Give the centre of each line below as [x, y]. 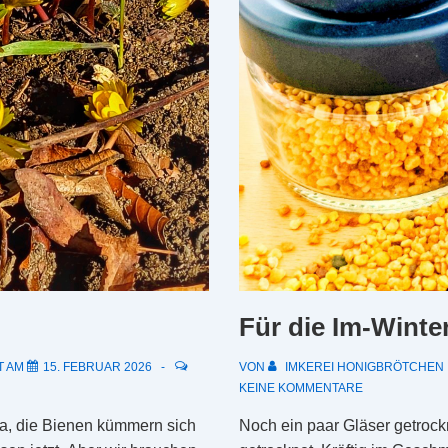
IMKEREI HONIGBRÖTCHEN [364, 367]
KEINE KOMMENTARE [301, 388]
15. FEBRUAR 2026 [97, 367]
